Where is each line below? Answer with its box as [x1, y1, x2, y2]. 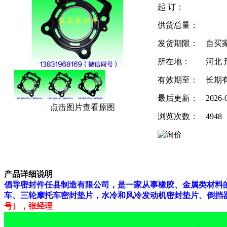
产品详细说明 [4, 169, 53, 178]
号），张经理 [4, 201, 53, 210]
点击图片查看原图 [48, 102, 115, 111]
